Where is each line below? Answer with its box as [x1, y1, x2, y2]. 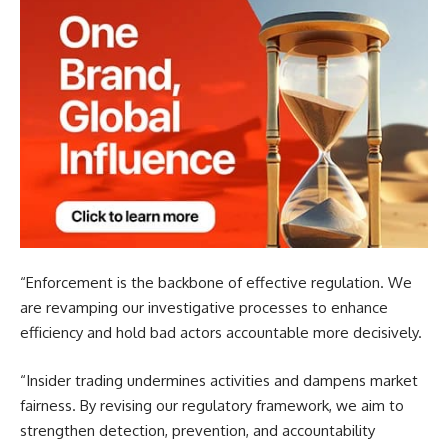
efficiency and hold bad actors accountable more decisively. [20, 323, 422, 343]
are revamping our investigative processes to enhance [20, 298, 388, 318]
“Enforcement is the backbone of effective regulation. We [20, 273, 412, 293]
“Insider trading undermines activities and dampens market [20, 370, 418, 390]
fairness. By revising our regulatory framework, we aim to [20, 395, 404, 415]
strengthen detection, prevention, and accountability [20, 420, 375, 440]
